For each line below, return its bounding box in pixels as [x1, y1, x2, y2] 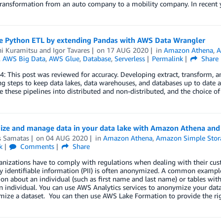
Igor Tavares [52, 46, 90, 54]
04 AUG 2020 [46, 134, 88, 142]
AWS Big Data [2, 54, 45, 63]
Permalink [152, 54, 184, 63]
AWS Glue [48, 54, 79, 63]
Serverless [114, 54, 145, 63]
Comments [18, 142, 55, 150]
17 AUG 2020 [107, 46, 149, 54]
